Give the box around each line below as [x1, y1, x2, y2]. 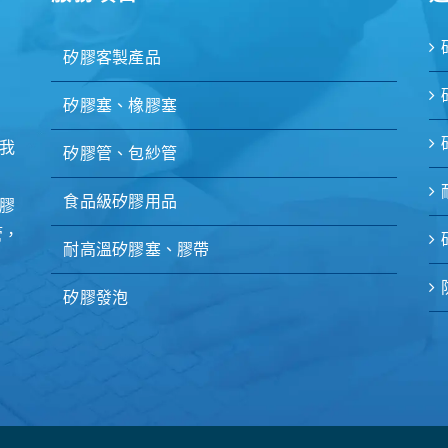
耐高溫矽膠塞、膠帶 [63, 241, 210, 258]
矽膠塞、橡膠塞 [63, 97, 178, 114]
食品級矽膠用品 [63, 193, 178, 210]
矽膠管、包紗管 [63, 145, 178, 162]
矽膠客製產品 [63, 49, 161, 66]
